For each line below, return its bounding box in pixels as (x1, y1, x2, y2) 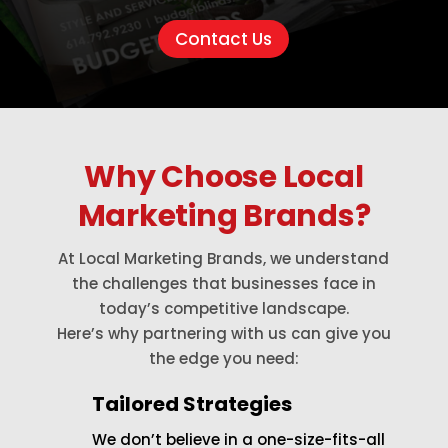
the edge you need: (148, 347, 299, 369)
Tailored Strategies (91, 389, 292, 418)
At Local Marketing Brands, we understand (58, 247, 390, 269)
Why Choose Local (84, 155, 364, 198)
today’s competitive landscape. (98, 297, 349, 319)
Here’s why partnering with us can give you (56, 322, 391, 344)
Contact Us (175, 26, 273, 51)
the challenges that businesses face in (71, 272, 376, 294)
